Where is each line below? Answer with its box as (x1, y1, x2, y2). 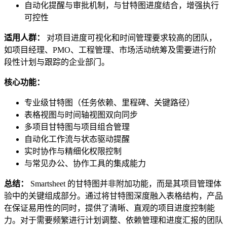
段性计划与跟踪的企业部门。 (4, 57, 109, 66)
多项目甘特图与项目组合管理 (24, 122, 130, 131)
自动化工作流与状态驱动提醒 (24, 134, 130, 143)
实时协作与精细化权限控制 (24, 146, 122, 156)
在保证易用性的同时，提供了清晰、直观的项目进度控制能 (4, 203, 215, 212)
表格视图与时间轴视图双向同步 (24, 110, 138, 119)
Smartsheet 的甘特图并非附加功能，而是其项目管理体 (28, 179, 221, 188)
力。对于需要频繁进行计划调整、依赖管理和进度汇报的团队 (4, 215, 223, 224)
